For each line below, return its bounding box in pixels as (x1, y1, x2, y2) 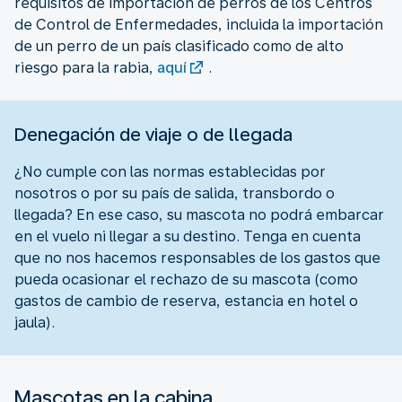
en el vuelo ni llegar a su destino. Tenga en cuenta (14, 227, 361, 245)
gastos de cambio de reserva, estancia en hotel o (14, 292, 358, 310)
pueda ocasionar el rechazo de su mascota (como (14, 270, 358, 288)
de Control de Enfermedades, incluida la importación (14, 15, 383, 33)
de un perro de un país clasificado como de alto (14, 37, 344, 55)
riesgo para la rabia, (14, 58, 157, 76)
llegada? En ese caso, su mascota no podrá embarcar (14, 205, 384, 223)
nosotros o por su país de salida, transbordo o (14, 184, 335, 202)
